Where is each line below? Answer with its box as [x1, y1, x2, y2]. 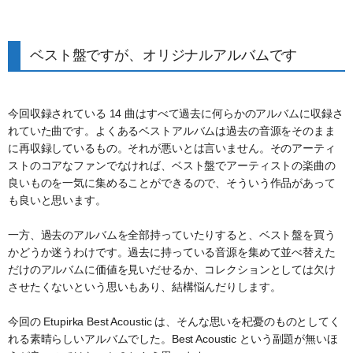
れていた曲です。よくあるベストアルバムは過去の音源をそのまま [8, 124, 336, 137]
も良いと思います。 [8, 193, 106, 206]
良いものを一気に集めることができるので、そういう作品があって [8, 176, 336, 189]
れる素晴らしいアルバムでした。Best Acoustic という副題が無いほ [8, 332, 338, 345]
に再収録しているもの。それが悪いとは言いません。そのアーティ [8, 141, 336, 154]
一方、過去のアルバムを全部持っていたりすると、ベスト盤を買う [8, 228, 336, 241]
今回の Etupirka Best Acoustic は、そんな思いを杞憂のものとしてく [8, 314, 340, 328]
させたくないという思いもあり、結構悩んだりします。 [8, 280, 281, 293]
